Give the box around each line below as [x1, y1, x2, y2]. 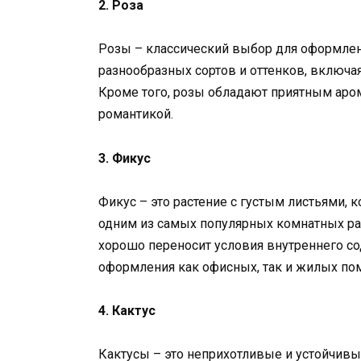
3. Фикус [98, 150, 151, 166]
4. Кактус [98, 302, 156, 318]
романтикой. [98, 106, 173, 122]
